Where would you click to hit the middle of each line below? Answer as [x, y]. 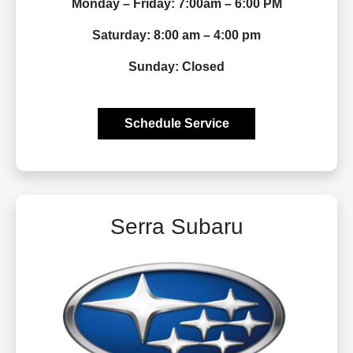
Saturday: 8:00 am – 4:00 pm [176, 35]
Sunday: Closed [176, 66]
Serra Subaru [176, 226]
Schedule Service [176, 123]
